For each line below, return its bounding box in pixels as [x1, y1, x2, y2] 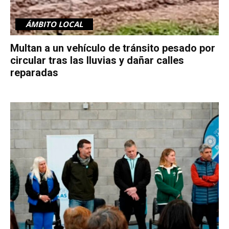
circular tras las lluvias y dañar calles [10, 54, 184, 67]
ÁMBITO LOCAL [26, 19, 83, 30]
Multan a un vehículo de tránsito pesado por [10, 42, 215, 55]
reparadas [10, 66, 58, 79]
